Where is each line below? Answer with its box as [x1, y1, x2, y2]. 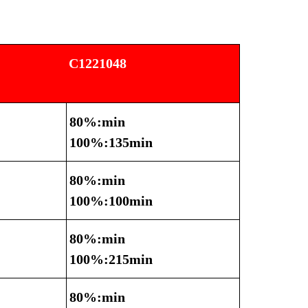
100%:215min [69, 252, 153, 267]
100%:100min [69, 193, 153, 209]
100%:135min [69, 135, 153, 151]
